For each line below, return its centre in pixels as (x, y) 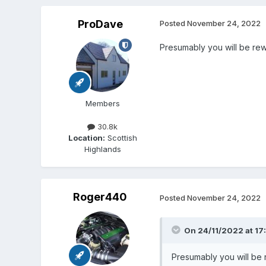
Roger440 (100, 197)
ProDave (100, 24)
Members (102, 104)
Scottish (121, 138)
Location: (86, 138)
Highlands (102, 149)
